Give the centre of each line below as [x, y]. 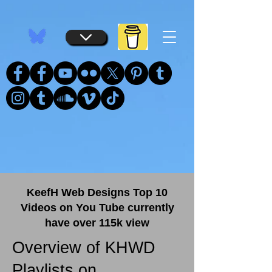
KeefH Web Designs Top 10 [97, 192]
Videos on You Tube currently [97, 208]
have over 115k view [97, 223]
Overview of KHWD [84, 248]
